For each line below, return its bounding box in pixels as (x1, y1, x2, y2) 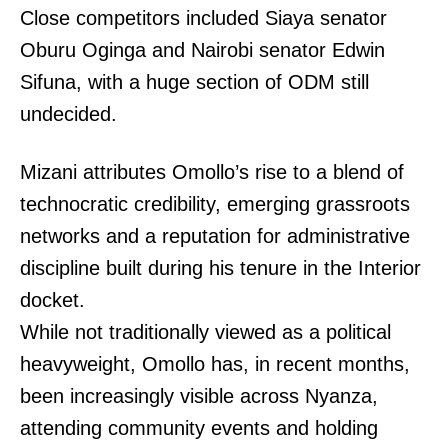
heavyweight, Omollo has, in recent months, (20, 353, 410, 376)
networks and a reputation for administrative (20, 225, 410, 248)
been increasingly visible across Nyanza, (20, 385, 378, 408)
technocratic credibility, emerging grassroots (20, 193, 410, 216)
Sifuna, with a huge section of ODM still (20, 71, 369, 94)
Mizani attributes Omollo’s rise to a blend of (20, 161, 404, 184)
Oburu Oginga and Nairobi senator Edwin (20, 39, 385, 62)
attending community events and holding (20, 417, 378, 440)
